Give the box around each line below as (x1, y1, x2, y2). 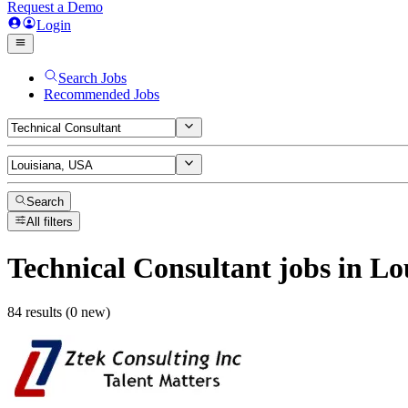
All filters (26, 215, 74, 229)
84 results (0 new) (7, 304, 110, 321)
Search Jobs (58, 70, 127, 86)
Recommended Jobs (44, 87, 159, 102)
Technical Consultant (7, 250, 271, 284)
